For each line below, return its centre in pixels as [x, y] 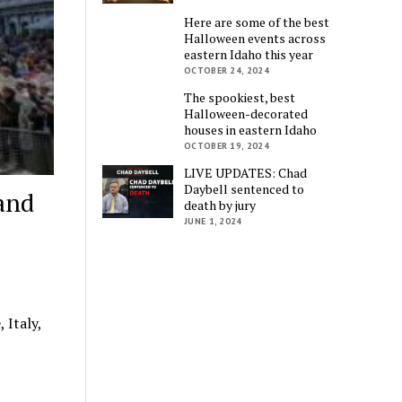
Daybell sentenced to [245, 189]
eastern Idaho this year [249, 55]
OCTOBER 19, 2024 [227, 146]
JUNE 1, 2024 [213, 222]
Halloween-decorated [246, 114]
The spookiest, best [240, 98]
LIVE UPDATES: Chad [246, 173]
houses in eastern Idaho [251, 130]
